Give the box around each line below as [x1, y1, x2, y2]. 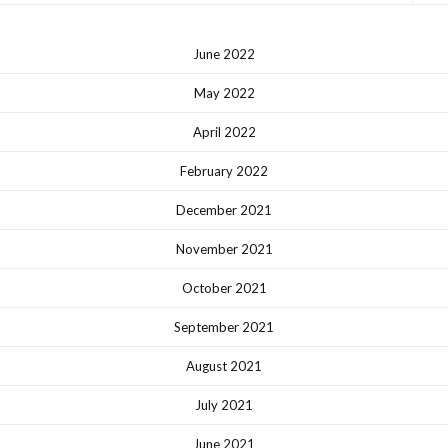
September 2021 [174, 318, 274, 335]
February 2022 [180, 162, 268, 179]
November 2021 [175, 240, 273, 257]
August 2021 [186, 357, 262, 374]
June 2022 [193, 45, 255, 62]
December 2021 [176, 201, 272, 218]
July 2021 [195, 396, 253, 413]
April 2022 [192, 123, 256, 140]
